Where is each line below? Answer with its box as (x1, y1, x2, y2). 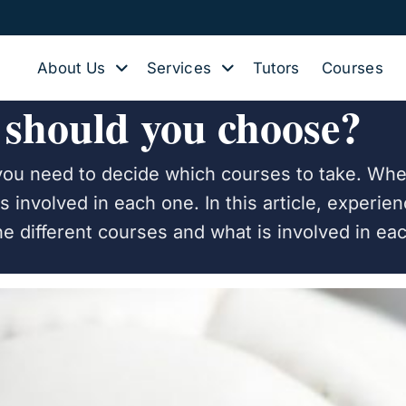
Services (146, 59, 212, 77)
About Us (37, 59, 106, 77)
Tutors (252, 59, 300, 77)
